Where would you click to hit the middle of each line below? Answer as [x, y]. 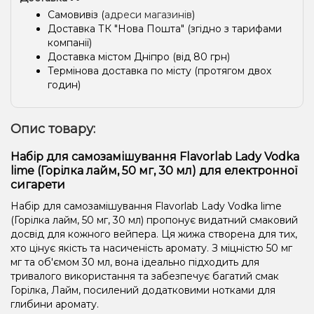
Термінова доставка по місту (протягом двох [159, 70]
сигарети [38, 184]
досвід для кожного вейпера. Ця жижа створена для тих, [154, 234]
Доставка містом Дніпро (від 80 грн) [139, 56]
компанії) [70, 42]
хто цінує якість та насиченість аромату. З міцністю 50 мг [151, 248]
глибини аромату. [55, 304]
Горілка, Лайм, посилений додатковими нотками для [143, 290]
